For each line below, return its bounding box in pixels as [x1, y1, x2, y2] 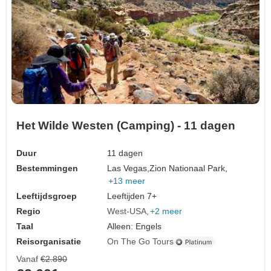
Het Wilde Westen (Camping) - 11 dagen [16, 119, 235, 132]
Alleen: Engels [107, 221, 162, 232]
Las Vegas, [107, 163, 150, 174]
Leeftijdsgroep [16, 191, 77, 201]
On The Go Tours [107, 237, 174, 247]
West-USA [107, 206, 147, 217]
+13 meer [108, 176, 146, 186]
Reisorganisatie [16, 237, 81, 247]
